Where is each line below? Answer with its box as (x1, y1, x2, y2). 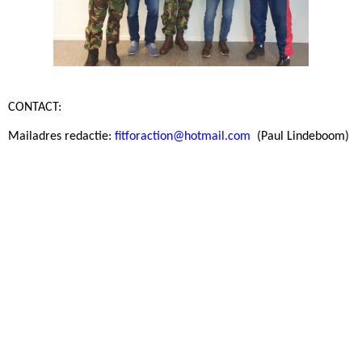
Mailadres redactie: (8, 130, 115, 144)
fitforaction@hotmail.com (115, 130, 250, 144)
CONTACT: (8, 101, 61, 115)
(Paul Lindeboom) (250, 130, 352, 144)
